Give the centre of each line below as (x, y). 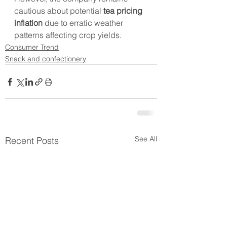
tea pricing (124, 11)
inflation (28, 23)
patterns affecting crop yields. (68, 35)
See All (146, 139)
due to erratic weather (84, 23)
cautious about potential (59, 11)
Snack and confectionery (46, 59)
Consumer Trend (32, 47)
